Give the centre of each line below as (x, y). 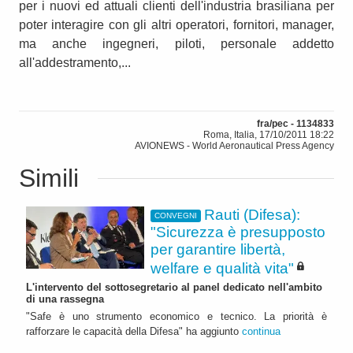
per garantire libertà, (218, 249)
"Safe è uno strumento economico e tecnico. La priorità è (176, 316)
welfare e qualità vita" (222, 269)
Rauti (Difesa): (253, 214)
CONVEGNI (175, 216)
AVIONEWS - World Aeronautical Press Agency (234, 145)
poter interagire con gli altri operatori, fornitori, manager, (176, 24)
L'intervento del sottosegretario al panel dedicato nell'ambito (174, 287)
